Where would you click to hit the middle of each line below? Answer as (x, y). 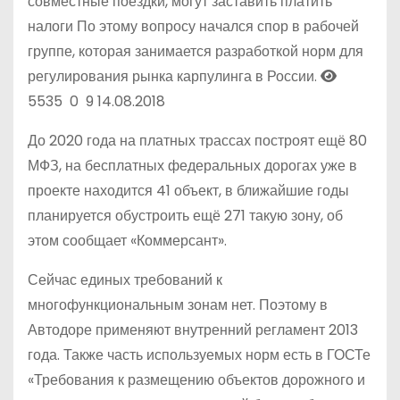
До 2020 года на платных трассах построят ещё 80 (197, 141)
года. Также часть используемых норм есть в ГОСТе (199, 355)
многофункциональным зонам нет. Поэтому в (178, 305)
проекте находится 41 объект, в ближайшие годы (188, 191)
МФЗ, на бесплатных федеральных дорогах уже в (192, 166)
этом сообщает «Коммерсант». (127, 241)
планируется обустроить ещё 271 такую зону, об (185, 216)
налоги (52, 27)
